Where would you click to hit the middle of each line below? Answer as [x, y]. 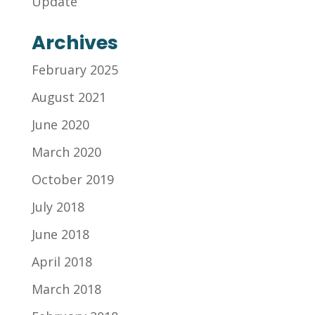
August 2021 [69, 97]
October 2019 [72, 179]
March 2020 [66, 152]
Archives [75, 43]
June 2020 [60, 124]
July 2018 [58, 207]
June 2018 [60, 234]
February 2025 [75, 70]
